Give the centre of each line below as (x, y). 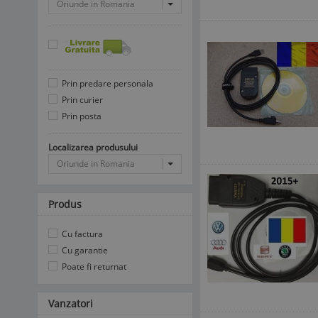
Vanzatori (71, 303)
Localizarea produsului (93, 147)
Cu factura (81, 234)
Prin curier (81, 100)
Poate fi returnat (93, 267)
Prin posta (81, 116)
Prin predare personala (106, 83)
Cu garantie (84, 250)
